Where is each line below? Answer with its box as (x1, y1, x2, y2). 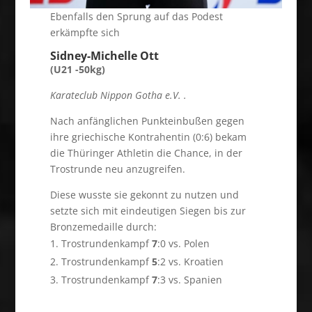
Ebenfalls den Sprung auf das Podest (49, 9, 223, 23)
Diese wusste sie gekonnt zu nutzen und (49, 187, 239, 201)
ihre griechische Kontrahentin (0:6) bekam (49, 130, 247, 143)
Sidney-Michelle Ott (49, 47, 159, 63)
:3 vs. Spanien (157, 272, 222, 286)
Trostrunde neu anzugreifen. (49, 162, 185, 175)
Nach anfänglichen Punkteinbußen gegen (49, 114, 244, 127)
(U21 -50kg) (49, 62, 105, 76)
